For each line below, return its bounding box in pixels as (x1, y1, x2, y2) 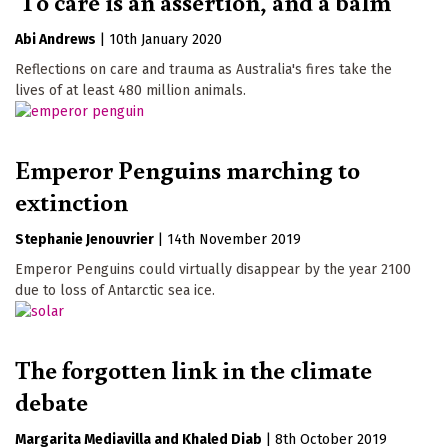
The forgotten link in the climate (15, 351, 372, 386)
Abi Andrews (15, 30, 96, 48)
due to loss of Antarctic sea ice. (15, 281, 215, 299)
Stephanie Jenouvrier (15, 230, 154, 248)
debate (15, 383, 88, 418)
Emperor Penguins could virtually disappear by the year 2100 (15, 260, 411, 278)
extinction (15, 183, 128, 218)
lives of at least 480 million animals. (15, 81, 246, 99)
